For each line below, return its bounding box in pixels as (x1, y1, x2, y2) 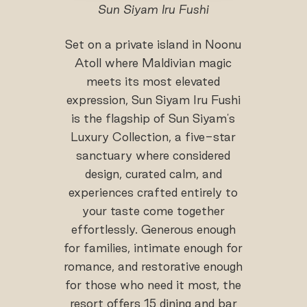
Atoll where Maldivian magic (75, 56, 232, 70)
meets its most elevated (86, 75, 221, 88)
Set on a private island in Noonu (65, 38, 242, 51)
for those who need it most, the (65, 278, 242, 292)
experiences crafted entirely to (69, 186, 238, 199)
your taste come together (82, 204, 225, 218)
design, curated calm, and (84, 167, 222, 181)
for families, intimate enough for (64, 241, 243, 255)
